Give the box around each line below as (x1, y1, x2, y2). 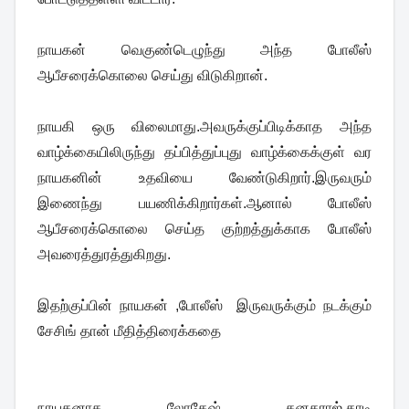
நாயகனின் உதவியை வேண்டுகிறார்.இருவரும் (37, 169, 372, 185)
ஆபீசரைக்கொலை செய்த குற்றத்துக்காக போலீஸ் (37, 220, 372, 236)
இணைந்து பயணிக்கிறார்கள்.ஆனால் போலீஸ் (37, 194, 372, 211)
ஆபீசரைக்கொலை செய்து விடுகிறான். (37, 67, 267, 83)
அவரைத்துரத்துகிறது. (37, 246, 171, 262)
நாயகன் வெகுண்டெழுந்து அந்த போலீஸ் (37, 41, 372, 58)
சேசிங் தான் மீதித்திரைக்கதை (37, 322, 221, 339)
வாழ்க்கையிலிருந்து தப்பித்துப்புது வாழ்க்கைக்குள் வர (37, 143, 372, 160)
